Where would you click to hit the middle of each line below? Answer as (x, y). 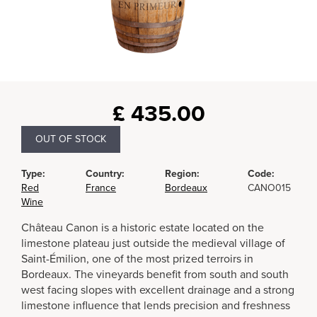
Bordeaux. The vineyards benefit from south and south (155, 275)
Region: (182, 174)
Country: (105, 174)
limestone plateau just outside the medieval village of (153, 243)
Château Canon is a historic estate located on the (143, 228)
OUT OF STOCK (71, 139)
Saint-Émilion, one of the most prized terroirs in (137, 259)
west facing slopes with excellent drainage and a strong (158, 290)
